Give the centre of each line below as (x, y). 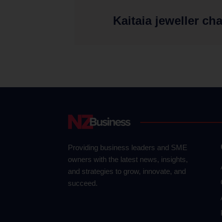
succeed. (83, 183)
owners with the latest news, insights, (128, 159)
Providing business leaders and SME (128, 147)
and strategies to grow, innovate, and (127, 171)
